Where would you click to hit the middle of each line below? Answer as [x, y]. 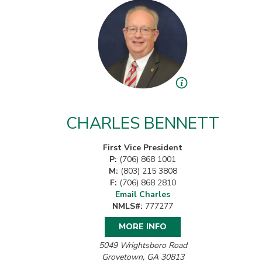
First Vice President [143, 147]
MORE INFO [143, 226]
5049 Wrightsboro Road [143, 245]
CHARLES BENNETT [143, 123]
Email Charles [143, 194]
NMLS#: [127, 206]
